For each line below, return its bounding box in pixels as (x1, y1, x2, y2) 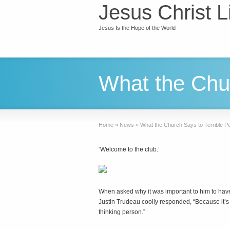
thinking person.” (99, 208, 145, 216)
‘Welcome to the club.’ (99, 146, 160, 153)
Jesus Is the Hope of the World (99, 25, 176, 31)
